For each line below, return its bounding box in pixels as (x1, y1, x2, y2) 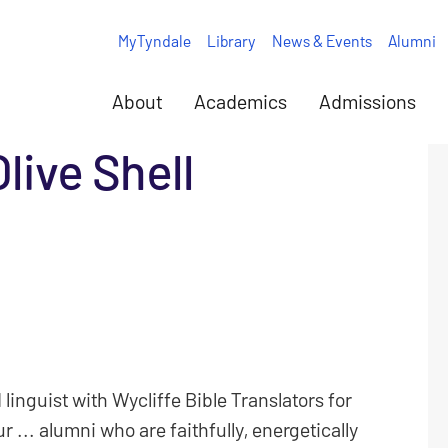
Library (206, 30, 256, 50)
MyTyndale (117, 30, 191, 50)
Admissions (319, 89, 416, 113)
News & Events (271, 30, 372, 50)
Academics (194, 89, 287, 113)
